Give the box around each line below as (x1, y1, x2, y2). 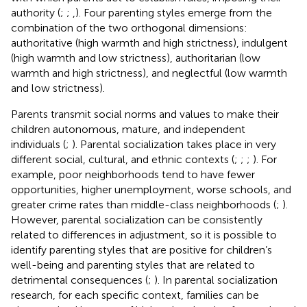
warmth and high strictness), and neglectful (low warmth (11, 66, 287, 79)
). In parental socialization (154, 273, 278, 286)
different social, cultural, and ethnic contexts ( (11, 152, 234, 166)
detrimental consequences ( (11, 273, 148, 286)
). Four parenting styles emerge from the (75, 5, 272, 19)
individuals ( (11, 137, 66, 151)
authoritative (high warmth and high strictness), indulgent (11, 36, 288, 49)
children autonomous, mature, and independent (11, 122, 245, 136)
